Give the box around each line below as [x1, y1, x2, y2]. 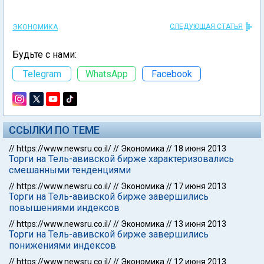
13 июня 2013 [174, 219, 226, 229]
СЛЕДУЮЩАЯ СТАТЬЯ [170, 22, 243, 31]
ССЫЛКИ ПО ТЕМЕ [9, 124, 100, 136]
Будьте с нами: [12, 49, 77, 60]
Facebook [151, 68, 192, 80]
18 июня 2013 [174, 144, 226, 153]
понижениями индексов [9, 240, 116, 251]
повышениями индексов [9, 202, 120, 213]
